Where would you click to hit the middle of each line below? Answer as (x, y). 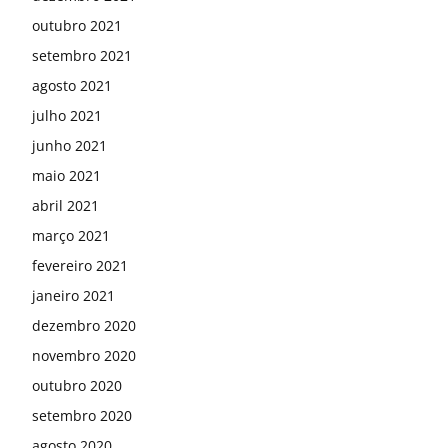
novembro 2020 (84, 355)
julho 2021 (67, 115)
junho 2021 (69, 145)
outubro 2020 (77, 385)
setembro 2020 (82, 415)
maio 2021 (66, 175)
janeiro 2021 (73, 295)
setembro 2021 (82, 55)
